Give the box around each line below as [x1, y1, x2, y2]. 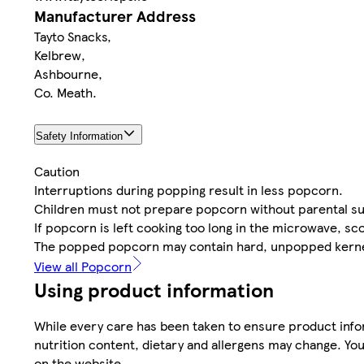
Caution [34, 162, 80, 181]
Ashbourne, [34, 64, 102, 84]
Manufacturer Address [34, 5, 196, 28]
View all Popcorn [34, 257, 132, 276]
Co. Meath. [34, 83, 97, 102]
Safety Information [36, 130, 123, 143]
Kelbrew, [34, 45, 85, 65]
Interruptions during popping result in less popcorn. [34, 180, 343, 200]
